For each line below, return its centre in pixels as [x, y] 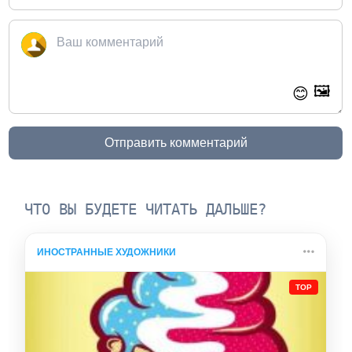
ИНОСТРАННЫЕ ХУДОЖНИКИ [107, 253]
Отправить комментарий [176, 143]
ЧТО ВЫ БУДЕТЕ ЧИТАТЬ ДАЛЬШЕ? [146, 210]
